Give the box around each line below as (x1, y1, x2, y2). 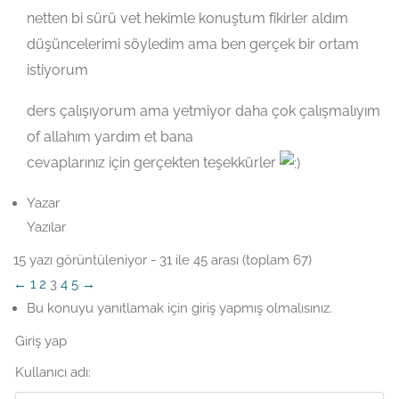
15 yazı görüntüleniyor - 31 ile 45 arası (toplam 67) (13, 252, 312, 269)
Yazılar (27, 219, 66, 236)
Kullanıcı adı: (15, 364, 91, 381)
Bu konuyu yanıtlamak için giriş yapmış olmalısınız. (27, 300, 332, 317)
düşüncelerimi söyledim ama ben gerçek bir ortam (27, 35, 359, 53)
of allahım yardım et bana (27, 127, 193, 145)
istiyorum (27, 61, 88, 78)
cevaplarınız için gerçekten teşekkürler (27, 153, 280, 171)
